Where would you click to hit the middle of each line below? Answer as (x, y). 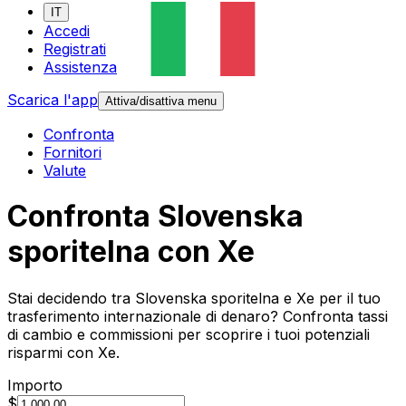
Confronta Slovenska (155, 217)
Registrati (75, 49)
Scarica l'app (53, 100)
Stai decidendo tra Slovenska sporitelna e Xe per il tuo (194, 298)
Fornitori (72, 153)
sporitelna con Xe (131, 252)
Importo (35, 385)
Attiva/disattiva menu (161, 101)
